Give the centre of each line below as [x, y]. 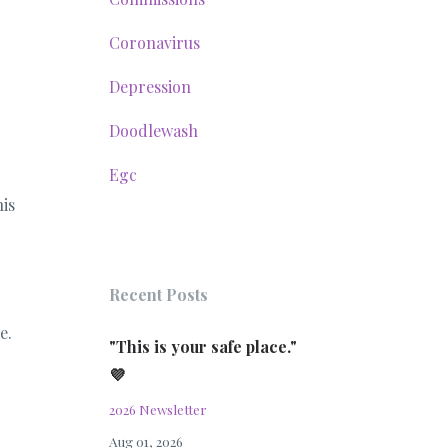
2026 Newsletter [157, 409]
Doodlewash [153, 130]
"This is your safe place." [202, 346]
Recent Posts [158, 294]
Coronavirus [154, 42]
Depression [149, 86]
